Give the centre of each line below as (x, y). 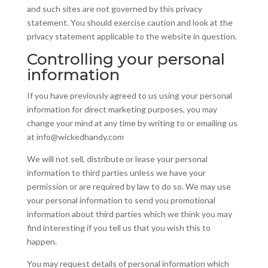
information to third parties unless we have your (116, 173)
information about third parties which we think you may (129, 214)
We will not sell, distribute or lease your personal (117, 159)
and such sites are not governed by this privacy (114, 9)
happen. (42, 241)
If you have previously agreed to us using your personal (129, 95)
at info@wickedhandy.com (75, 137)
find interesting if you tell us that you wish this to (118, 228)
